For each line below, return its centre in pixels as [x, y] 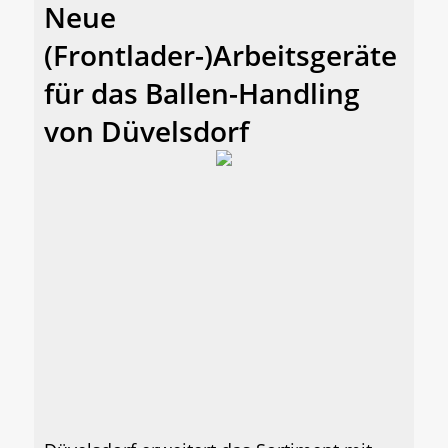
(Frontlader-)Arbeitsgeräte [220, 55]
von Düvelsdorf [146, 131]
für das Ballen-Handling [202, 93]
